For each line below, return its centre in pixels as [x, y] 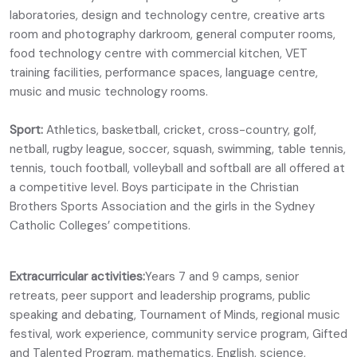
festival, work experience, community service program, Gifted [178, 334]
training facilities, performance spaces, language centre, [164, 73]
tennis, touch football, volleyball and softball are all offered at [177, 168]
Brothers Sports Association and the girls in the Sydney [162, 206]
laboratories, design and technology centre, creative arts [167, 15]
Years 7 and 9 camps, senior [222, 277]
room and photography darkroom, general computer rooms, [173, 34]
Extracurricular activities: [77, 277]
